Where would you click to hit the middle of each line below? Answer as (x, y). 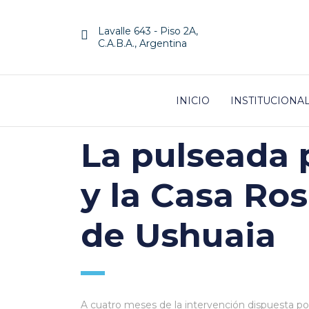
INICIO (193, 101)
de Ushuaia (178, 235)
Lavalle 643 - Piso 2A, (148, 31)
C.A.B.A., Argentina (142, 43)
